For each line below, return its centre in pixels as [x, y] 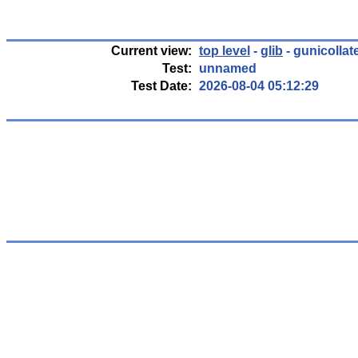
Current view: [151, 51]
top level [225, 51]
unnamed [228, 68]
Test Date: [161, 86]
